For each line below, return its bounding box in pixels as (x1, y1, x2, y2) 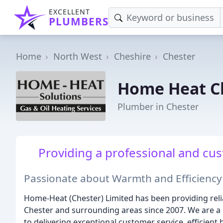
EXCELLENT (49, 7, 90, 16)
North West (53, 50, 102, 62)
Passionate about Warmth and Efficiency (24, 171, 222, 185)
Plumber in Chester (117, 100, 199, 112)
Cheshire (114, 50, 151, 62)
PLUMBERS (49, 14, 109, 28)
